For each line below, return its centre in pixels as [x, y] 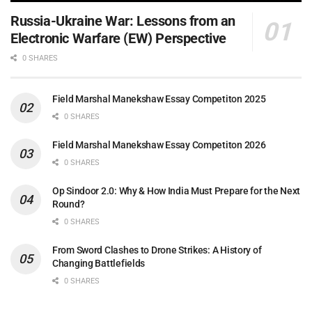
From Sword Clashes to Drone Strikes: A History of [157, 250]
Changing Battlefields [99, 264]
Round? [69, 204]
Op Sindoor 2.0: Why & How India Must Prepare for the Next [177, 191]
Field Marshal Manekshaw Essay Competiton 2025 [159, 99]
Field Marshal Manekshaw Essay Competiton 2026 [159, 145]
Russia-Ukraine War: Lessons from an [123, 21]
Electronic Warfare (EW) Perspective [119, 39]
